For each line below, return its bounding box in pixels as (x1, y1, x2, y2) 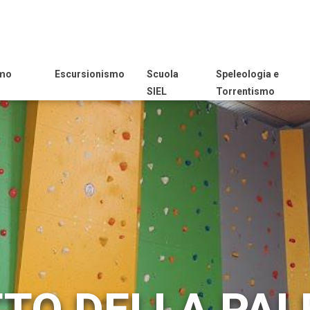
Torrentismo (216, 86, 275, 97)
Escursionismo (54, 69, 125, 80)
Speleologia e (216, 69, 280, 80)
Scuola (146, 69, 179, 80)
